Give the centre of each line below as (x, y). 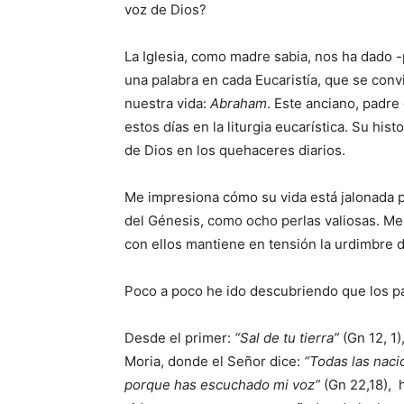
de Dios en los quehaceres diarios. (235, 150)
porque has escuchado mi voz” (222, 385)
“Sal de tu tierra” (287, 338)
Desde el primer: (179, 338)
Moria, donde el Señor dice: (214, 361)
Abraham (239, 103)
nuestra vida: (167, 103)
